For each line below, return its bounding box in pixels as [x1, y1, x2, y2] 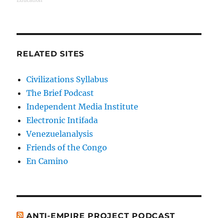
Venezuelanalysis [26, 129, 93, 139]
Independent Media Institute [26, 102, 139, 112]
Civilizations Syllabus [26, 74, 109, 85]
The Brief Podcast [26, 88, 94, 98]
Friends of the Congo [26, 143, 108, 153]
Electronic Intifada [26, 115, 98, 126]
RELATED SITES [17, 49, 85, 59]
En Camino [26, 156, 69, 166]
